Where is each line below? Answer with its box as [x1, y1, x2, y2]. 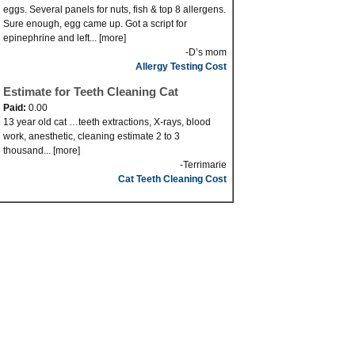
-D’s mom [185, 47, 227, 58]
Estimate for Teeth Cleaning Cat [3, 85, 178, 98]
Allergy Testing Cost [136, 61, 227, 72]
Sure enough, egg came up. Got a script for [3, 18, 187, 29]
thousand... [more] [3, 145, 80, 156]
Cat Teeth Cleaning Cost [118, 174, 227, 185]
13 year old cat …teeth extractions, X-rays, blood [3, 116, 211, 128]
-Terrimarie [180, 159, 227, 170]
